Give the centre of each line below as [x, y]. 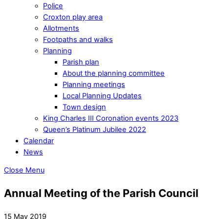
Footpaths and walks [78, 39]
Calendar [39, 141]
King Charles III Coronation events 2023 [111, 118]
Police [53, 6]
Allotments [61, 28]
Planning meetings [94, 84]
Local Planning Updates [102, 96]
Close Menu [24, 170]
